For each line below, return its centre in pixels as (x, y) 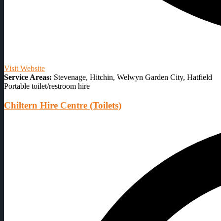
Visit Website (24, 68)
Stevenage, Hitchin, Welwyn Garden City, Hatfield (132, 77)
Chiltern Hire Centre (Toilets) (63, 105)
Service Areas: (28, 77)
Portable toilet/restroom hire (47, 86)
